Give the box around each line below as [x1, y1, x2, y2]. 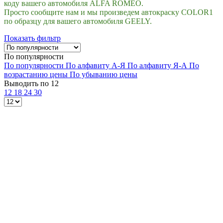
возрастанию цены [4, 70, 70, 79]
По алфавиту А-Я [66, 61, 127, 70]
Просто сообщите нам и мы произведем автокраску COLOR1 [4, 8, 213, 17]
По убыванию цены [70, 70, 137, 79]
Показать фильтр [4, 34, 61, 43]
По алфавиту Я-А [127, 61, 189, 70]
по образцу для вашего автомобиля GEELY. [4, 17, 152, 26]
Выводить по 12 [4, 79, 59, 88]
